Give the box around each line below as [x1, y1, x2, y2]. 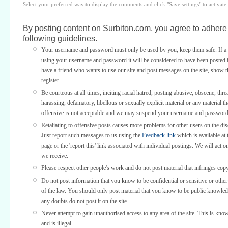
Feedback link [142, 132, 176, 139]
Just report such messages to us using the [41, 132, 142, 139]
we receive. [41, 152, 68, 160]
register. [41, 76, 60, 84]
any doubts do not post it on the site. [41, 197, 128, 205]
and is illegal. [41, 219, 73, 227]
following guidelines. [23, 34, 97, 43]
